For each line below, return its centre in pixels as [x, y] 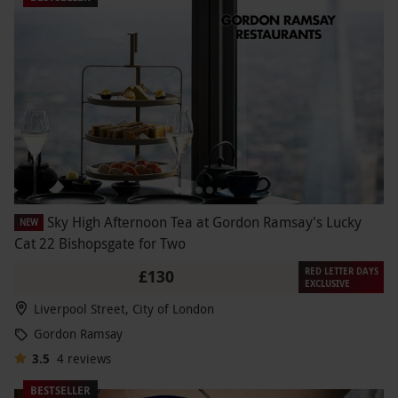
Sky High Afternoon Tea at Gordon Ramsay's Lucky [204, 222]
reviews [89, 358]
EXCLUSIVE [327, 283]
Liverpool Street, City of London [124, 308]
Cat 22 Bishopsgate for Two [100, 243]
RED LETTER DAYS [341, 271]
